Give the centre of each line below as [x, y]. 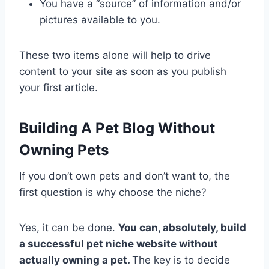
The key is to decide [181, 260]
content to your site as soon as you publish [123, 71]
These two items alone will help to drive [115, 55]
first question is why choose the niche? [113, 192]
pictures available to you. [100, 20]
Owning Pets [64, 150]
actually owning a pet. [76, 260]
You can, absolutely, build [182, 227]
